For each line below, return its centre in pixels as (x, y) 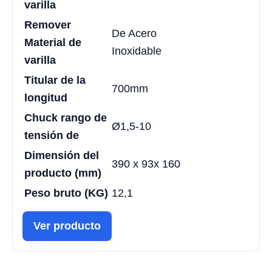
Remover (48, 25)
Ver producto (67, 226)
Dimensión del (62, 155)
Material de (53, 42)
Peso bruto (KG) (66, 193)
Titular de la (55, 80)
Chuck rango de (66, 117)
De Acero (134, 33)
